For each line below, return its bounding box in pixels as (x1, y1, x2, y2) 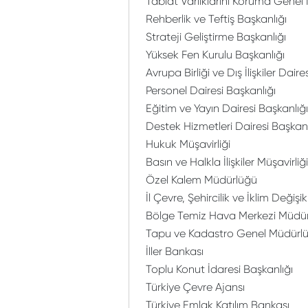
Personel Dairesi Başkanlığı (146, 84, 276, 97)
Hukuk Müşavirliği (146, 137, 230, 151)
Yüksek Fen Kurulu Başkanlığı (146, 48, 285, 61)
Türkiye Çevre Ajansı (146, 280, 245, 294)
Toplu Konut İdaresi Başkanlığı (146, 263, 293, 276)
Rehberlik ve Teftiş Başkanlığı (146, 12, 287, 25)
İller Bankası (146, 245, 203, 258)
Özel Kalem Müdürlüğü (146, 173, 257, 186)
